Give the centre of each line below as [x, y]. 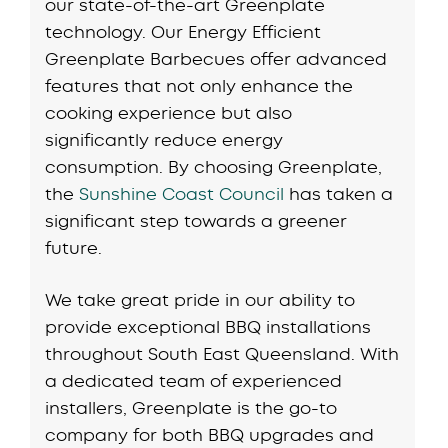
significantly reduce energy [164, 139]
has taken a [339, 193]
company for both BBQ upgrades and [210, 435]
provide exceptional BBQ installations [208, 327]
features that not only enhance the [199, 85]
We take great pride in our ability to [200, 300]
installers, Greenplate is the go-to [191, 408]
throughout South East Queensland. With [222, 354]
